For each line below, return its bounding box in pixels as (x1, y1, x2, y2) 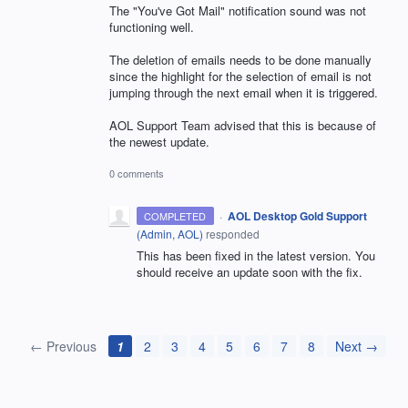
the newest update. (109, 132, 209, 150)
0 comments (109, 166, 164, 181)
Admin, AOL (140, 226, 199, 242)
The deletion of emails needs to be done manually (109, 50, 372, 68)
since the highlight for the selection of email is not (109, 66, 372, 85)
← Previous (30, 337, 97, 356)
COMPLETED (144, 209, 207, 224)
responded (203, 226, 260, 242)
